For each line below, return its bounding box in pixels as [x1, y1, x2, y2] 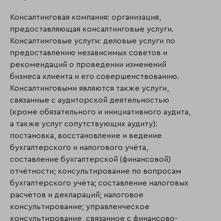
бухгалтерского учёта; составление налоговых [10, 179, 188, 187]
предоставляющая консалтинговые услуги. [10, 25, 174, 33]
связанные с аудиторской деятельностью [10, 96, 169, 104]
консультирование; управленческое [10, 202, 149, 211]
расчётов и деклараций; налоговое [10, 190, 144, 199]
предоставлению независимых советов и [10, 48, 167, 57]
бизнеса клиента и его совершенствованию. [10, 72, 179, 80]
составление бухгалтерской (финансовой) [10, 155, 171, 163]
